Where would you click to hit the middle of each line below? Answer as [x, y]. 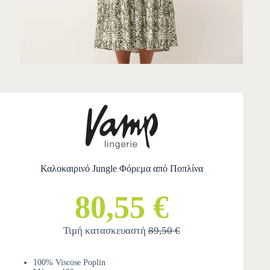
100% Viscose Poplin [69, 263]
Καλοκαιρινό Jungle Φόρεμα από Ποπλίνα [121, 169]
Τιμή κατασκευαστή [105, 231]
